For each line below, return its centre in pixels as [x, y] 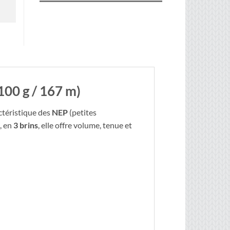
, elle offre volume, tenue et [85, 125]
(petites [82, 112]
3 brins [26, 125]
